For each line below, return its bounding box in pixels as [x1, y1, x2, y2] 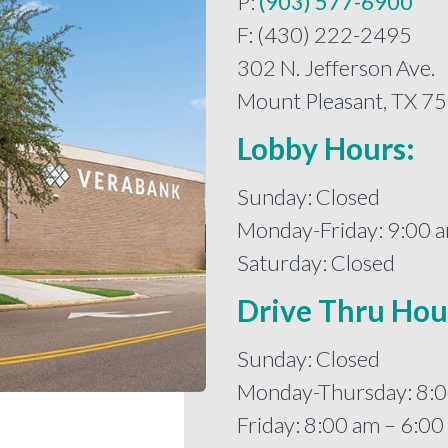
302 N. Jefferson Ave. [237, 53, 435, 81]
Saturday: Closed [237, 248, 395, 276]
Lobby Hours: [237, 129, 415, 166]
